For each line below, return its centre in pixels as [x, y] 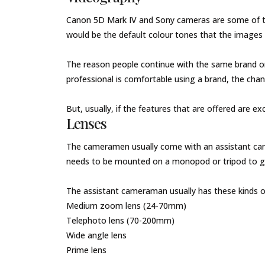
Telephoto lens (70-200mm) [120, 220]
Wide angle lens [96, 235]
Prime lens [86, 250]
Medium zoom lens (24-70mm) [126, 206]
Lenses [86, 123]
